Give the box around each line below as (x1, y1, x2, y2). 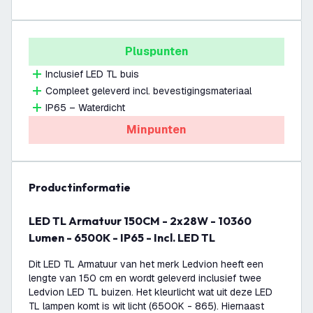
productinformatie (36, 180, 131, 194)
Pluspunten (124, 44, 189, 59)
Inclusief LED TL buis (45, 68, 139, 80)
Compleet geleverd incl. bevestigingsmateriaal (45, 85, 252, 97)
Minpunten (126, 122, 187, 137)
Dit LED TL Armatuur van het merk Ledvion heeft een (29, 258, 263, 270)
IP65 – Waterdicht (45, 101, 125, 114)
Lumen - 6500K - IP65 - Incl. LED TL (29, 231, 215, 245)
